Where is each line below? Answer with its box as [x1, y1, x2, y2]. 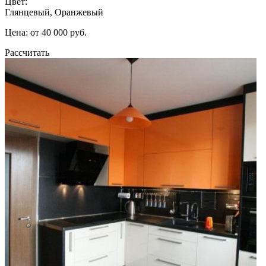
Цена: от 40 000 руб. [5, 27, 87, 37]
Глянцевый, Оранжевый [5, 7, 103, 17]
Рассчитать [5, 47, 49, 58]
